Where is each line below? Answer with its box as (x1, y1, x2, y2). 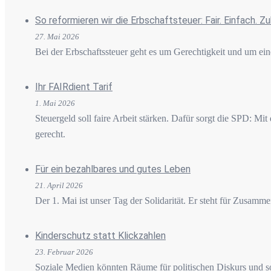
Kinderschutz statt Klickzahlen (35, 229, 166, 241)
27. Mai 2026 (35, 31, 79, 41)
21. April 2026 (35, 180, 83, 190)
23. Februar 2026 (35, 247, 93, 256)
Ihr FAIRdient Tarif (35, 80, 113, 93)
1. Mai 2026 (35, 98, 75, 108)
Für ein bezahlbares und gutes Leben (35, 163, 191, 175)
